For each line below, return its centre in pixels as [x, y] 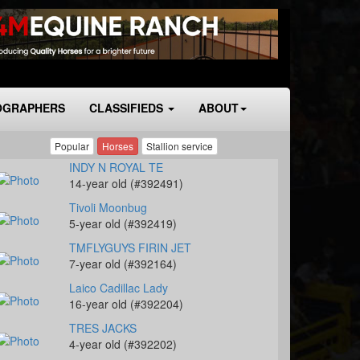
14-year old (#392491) [126, 183]
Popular [72, 146]
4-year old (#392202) [123, 344]
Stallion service [179, 146]
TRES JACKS [103, 328]
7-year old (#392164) [123, 264]
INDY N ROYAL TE [116, 167]
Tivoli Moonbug [108, 207]
